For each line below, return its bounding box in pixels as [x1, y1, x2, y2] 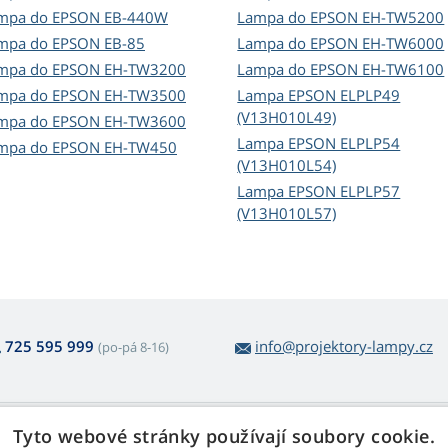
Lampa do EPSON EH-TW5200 [237, 7, 445, 28]
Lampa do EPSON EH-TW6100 [237, 59, 445, 80]
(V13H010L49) [237, 107, 337, 128]
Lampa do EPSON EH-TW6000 [237, 33, 445, 54]
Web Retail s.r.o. [234, 422, 355, 445]
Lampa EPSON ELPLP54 [237, 133, 401, 154]
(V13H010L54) [237, 155, 337, 176]
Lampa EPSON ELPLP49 [237, 85, 401, 106]
